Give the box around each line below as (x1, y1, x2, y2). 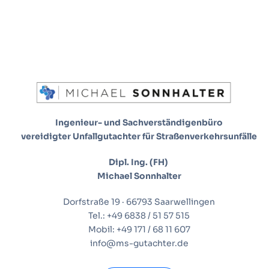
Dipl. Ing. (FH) (108, 156, 170, 168)
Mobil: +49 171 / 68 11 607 (88, 223, 190, 235)
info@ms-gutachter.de (89, 237, 189, 249)
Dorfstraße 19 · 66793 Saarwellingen (63, 196, 215, 207)
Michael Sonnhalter (97, 170, 181, 181)
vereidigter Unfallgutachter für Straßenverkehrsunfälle (21, 130, 257, 142)
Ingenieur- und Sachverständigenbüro (55, 116, 223, 128)
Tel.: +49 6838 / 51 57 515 (88, 210, 190, 221)
